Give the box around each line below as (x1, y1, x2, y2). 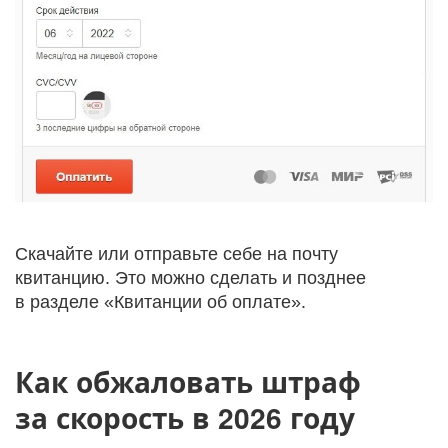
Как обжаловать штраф (15, 360, 361, 402)
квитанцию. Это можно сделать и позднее (15, 267, 366, 288)
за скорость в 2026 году (15, 396, 355, 438)
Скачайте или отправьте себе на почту (15, 243, 338, 264)
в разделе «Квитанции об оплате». (15, 291, 306, 312)
